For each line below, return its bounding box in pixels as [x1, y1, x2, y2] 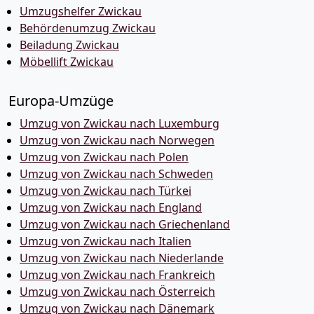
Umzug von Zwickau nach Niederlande [20, 250, 224, 266]
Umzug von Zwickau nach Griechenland [20, 216, 230, 232]
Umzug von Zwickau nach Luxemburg [20, 115, 219, 131]
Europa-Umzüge [8, 90, 114, 110]
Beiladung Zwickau [20, 36, 119, 53]
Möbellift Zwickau [20, 53, 114, 69]
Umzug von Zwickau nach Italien [20, 233, 191, 249]
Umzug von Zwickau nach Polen [20, 149, 189, 165]
